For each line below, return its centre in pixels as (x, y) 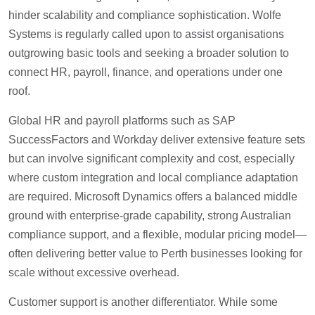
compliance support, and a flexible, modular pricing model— (157, 235)
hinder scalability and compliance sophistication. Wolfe (145, 15)
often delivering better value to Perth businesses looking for (155, 254)
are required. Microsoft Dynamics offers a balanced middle (153, 197)
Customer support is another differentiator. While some (143, 302)
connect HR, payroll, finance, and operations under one (146, 72)
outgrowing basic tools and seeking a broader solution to (149, 53)
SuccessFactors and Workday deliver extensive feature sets (157, 140)
